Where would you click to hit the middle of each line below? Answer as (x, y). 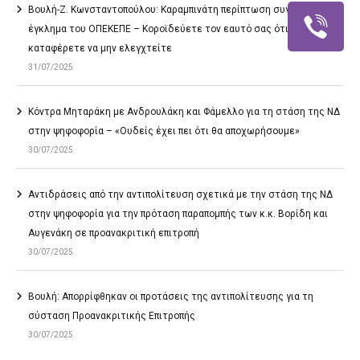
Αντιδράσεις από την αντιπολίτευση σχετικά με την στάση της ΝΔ (180, 194)
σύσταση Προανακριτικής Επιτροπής (112, 315)
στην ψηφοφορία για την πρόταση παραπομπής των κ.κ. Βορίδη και (178, 213)
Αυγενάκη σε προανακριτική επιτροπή (114, 233)
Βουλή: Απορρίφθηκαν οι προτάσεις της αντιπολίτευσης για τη (171, 296)
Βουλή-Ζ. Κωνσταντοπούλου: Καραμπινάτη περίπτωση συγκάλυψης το (186, 9)
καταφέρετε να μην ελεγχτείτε (100, 48)
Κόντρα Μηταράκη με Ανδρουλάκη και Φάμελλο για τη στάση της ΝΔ (184, 111)
